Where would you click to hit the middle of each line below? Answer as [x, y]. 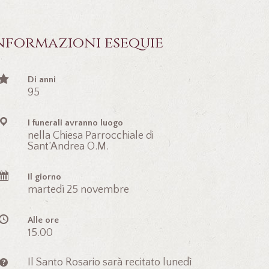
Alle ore [43, 220]
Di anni [42, 79]
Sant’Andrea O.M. [68, 146]
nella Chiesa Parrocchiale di [91, 135]
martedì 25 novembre [78, 189]
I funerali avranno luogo [75, 122]
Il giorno [44, 177]
